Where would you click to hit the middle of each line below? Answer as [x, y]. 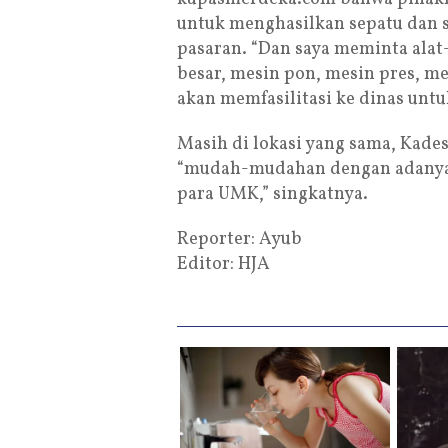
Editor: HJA [223, 264]
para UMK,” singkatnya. [272, 194]
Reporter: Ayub [239, 239]
